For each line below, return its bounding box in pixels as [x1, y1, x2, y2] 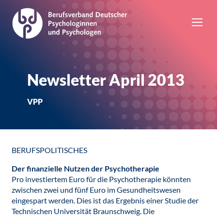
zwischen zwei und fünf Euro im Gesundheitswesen [12, 185, 181, 194]
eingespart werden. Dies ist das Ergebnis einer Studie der [12, 196, 199, 205]
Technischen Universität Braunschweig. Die [12, 206, 155, 216]
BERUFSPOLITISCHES [12, 145, 87, 155]
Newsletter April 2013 [27, 70, 185, 89]
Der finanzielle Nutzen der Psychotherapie [12, 164, 159, 173]
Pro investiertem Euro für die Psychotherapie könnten [12, 174, 191, 184]
